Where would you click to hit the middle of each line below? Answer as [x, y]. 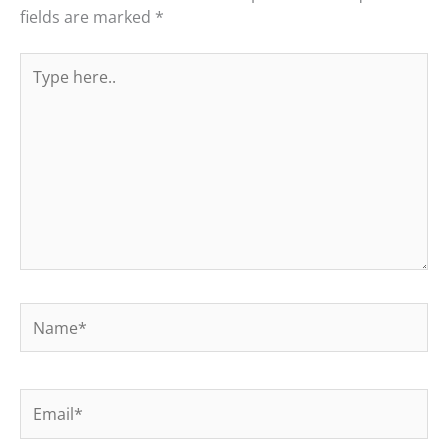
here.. [40, 87]
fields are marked [87, 17]
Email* [44, 400]
